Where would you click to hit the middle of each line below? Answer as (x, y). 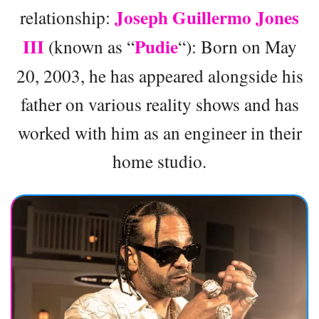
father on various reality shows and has (159, 104)
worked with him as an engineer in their (159, 132)
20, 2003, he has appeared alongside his (159, 75)
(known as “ (89, 46)
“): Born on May (237, 46)
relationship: (67, 17)
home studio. (159, 161)
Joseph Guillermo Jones (207, 17)
